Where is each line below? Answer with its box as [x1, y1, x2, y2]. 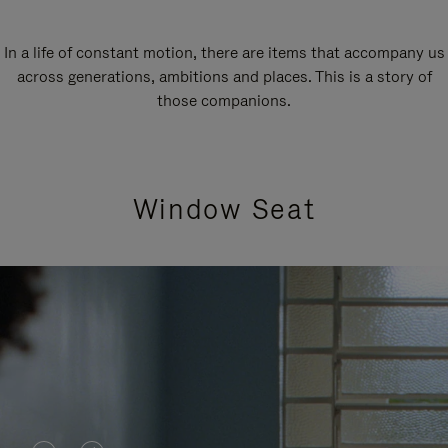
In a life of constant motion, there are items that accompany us [3, 41, 445, 63]
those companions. [157, 89, 291, 111]
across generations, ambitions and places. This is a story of [16, 65, 432, 87]
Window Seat [132, 190, 316, 228]
